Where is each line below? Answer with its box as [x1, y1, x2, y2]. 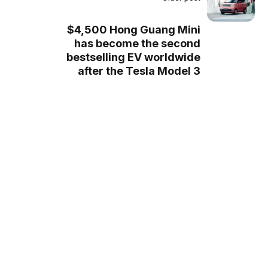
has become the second [74, 37, 200, 50]
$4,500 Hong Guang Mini [66, 23, 200, 36]
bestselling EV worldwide [66, 51, 200, 64]
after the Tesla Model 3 [77, 65, 200, 78]
